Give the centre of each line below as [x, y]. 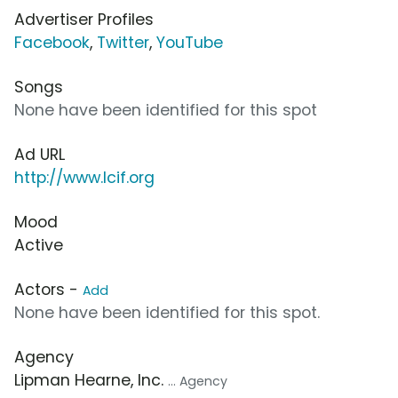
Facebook [52, 42]
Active [39, 245]
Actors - [48, 289]
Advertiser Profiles [84, 19]
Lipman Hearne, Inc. [91, 380]
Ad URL [40, 154]
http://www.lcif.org [84, 177]
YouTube [190, 42]
